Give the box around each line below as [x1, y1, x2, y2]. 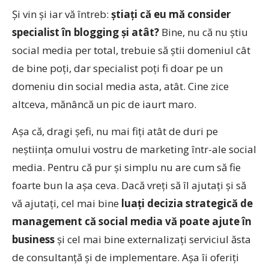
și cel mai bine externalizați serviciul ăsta [55, 232, 251, 246]
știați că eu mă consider [111, 7, 231, 21]
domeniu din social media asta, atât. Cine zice [12, 79, 229, 93]
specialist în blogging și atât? [12, 25, 159, 39]
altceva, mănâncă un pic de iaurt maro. [12, 97, 196, 111]
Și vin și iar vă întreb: [12, 7, 111, 21]
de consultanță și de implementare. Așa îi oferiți [12, 250, 239, 264]
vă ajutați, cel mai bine [12, 196, 121, 210]
